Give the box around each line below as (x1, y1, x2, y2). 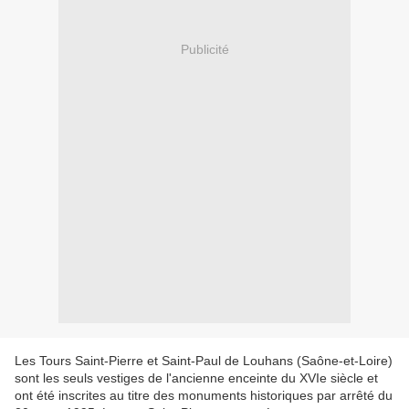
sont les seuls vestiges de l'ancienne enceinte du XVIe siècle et (15, 371, 378, 386)
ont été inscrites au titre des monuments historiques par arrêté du (15, 388, 393, 404)
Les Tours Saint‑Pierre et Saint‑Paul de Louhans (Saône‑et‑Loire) (15, 353, 393, 369)
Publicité (180, 41, 229, 57)
